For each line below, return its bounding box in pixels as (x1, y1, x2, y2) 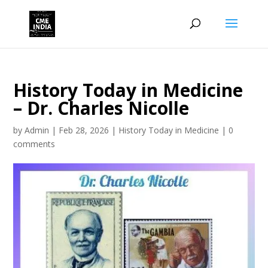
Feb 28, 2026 (59, 124, 109, 136)
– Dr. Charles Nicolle (13, 96, 190, 120)
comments (13, 138, 56, 150)
